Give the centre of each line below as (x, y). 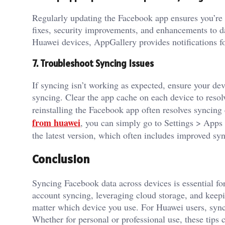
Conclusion (61, 159)
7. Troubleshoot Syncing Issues (93, 63)
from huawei (56, 122)
